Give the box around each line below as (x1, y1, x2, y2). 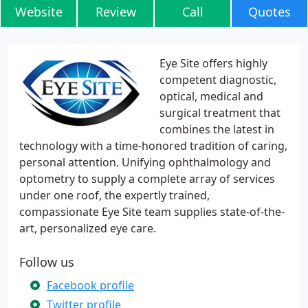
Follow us (19, 254, 74, 270)
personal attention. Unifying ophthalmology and (19, 155, 271, 170)
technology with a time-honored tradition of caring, (19, 138, 287, 153)
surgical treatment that (159, 105, 280, 120)
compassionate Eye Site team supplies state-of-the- (19, 204, 285, 219)
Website (14, 3, 63, 20)
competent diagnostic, (159, 72, 276, 87)
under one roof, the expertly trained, (19, 188, 210, 203)
